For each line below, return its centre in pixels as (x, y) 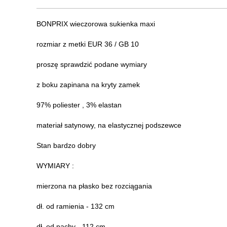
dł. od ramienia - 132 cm (75, 206)
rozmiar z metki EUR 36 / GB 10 (88, 44)
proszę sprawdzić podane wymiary (92, 64)
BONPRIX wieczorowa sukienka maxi (96, 24)
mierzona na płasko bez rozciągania (94, 186)
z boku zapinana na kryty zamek (88, 84)
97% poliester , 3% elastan (79, 105)
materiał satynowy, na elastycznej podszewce (109, 125)
